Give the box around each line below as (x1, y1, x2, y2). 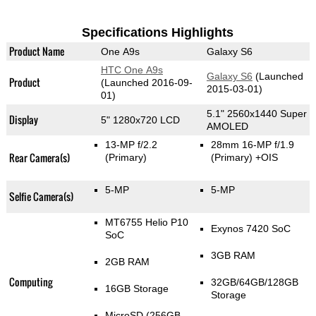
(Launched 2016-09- (100, 77, 193, 89)
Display (8, 112, 38, 128)
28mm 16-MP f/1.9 (210, 139, 294, 151)
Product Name (8, 44, 64, 59)
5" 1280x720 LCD (100, 114, 180, 126)
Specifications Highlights (82, 25, 234, 40)
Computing (8, 274, 52, 290)
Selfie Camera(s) (8, 189, 73, 205)
